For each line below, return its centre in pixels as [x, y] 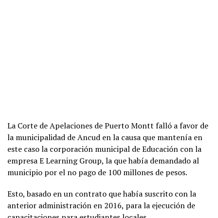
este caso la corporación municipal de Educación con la [104, 149]
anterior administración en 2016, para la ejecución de [101, 205]
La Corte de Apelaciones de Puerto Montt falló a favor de [108, 126]
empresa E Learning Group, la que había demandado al [103, 161]
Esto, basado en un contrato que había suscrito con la [102, 194]
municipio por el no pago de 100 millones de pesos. [97, 172]
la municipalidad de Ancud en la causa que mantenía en [105, 137]
